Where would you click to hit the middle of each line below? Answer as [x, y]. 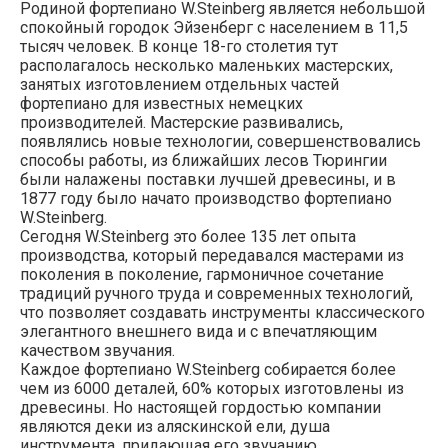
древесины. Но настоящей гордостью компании [200, 407]
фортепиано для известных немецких [161, 103]
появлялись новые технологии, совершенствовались [220, 141]
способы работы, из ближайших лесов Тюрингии [203, 160]
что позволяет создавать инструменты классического [222, 312]
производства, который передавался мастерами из [212, 255]
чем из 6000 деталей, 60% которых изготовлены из [212, 388]
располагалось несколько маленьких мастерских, [206, 65]
